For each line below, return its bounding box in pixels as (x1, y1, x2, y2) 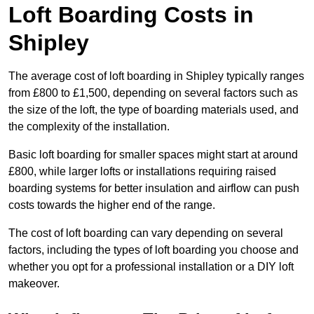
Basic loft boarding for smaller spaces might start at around (8, 149, 298, 161)
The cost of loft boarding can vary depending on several (8, 227, 283, 240)
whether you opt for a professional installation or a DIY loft (8, 261, 294, 273)
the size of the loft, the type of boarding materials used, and (8, 104, 299, 116)
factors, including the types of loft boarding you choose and (8, 244, 299, 257)
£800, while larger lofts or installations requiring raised (8, 165, 276, 178)
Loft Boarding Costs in (8, 2, 254, 28)
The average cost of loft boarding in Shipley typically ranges (8, 70, 304, 83)
